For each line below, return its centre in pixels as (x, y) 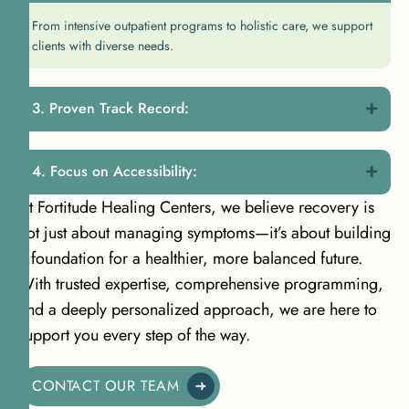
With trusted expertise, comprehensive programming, (201, 284)
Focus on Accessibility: (124, 172)
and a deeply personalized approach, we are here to (198, 310)
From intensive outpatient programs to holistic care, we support (202, 26)
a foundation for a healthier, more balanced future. (190, 259)
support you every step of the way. (134, 336)
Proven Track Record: (119, 109)
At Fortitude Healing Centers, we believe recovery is (196, 208)
